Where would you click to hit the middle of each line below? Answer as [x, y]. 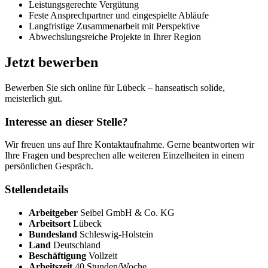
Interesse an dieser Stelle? [66, 121]
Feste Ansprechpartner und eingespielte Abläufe [119, 16]
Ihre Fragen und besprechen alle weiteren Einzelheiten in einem [124, 156]
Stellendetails [36, 190]
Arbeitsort [50, 223]
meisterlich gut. [33, 98]
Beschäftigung [57, 255]
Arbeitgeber [53, 212]
